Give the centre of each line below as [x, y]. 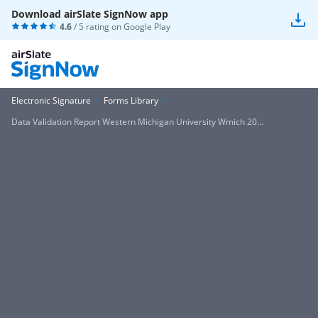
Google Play [147, 27]
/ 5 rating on [98, 27]
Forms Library [131, 100]
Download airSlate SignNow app [90, 14]
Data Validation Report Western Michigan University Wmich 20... [137, 122]
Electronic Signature [51, 100]
